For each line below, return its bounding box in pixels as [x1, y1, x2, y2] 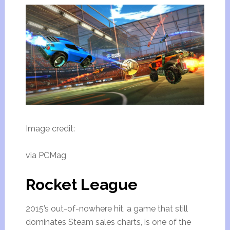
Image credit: [25, 124, 75, 134]
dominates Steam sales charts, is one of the [25, 217, 191, 227]
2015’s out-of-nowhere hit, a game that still [25, 204, 188, 214]
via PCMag [25, 150, 66, 161]
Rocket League [25, 176, 138, 194]
